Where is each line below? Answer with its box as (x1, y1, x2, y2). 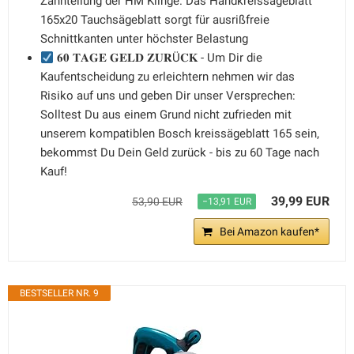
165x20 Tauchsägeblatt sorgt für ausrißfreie (40, 13, 269, 27)
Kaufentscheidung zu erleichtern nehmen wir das (40, 70, 295, 84)
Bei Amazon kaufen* (220, 225, 319, 238)
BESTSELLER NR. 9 (20, 288, 99, 299)
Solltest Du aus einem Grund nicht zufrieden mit (40, 107, 292, 122)
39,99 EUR (271, 194, 330, 209)
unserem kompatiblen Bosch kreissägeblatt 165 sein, (40, 126, 319, 141)
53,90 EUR (132, 195, 183, 208)
